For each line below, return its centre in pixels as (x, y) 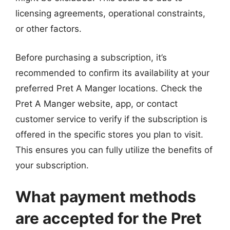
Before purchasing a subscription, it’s (91, 57)
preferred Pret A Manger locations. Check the (109, 88)
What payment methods (106, 197)
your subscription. (52, 165)
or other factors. (49, 29)
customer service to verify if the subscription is (111, 119)
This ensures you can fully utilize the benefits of (114, 150)
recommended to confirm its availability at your (112, 73)
